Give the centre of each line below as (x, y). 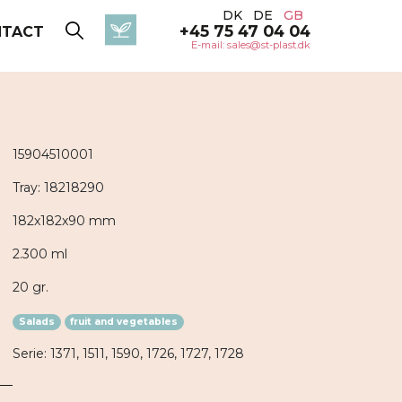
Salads (36, 322)
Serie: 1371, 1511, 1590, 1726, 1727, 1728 (128, 354)
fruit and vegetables (124, 322)
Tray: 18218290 (58, 188)
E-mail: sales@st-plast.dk (251, 45)
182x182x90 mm (64, 221)
